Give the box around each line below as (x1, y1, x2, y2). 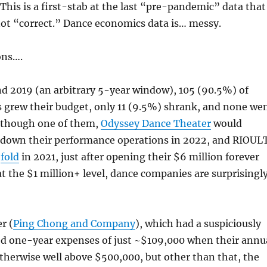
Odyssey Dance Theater (100, 117, 211, 129)
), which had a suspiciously (135, 218, 261, 229)
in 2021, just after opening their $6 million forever (18, 151, 259, 163)
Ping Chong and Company (13, 218, 135, 229)
